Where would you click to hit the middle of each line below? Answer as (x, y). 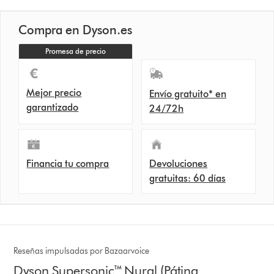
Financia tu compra (68, 163)
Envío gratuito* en (188, 94)
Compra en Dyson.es (76, 30)
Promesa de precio (76, 51)
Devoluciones (179, 163)
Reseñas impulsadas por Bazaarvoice (82, 251)
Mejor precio (54, 92)
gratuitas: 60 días (188, 178)
